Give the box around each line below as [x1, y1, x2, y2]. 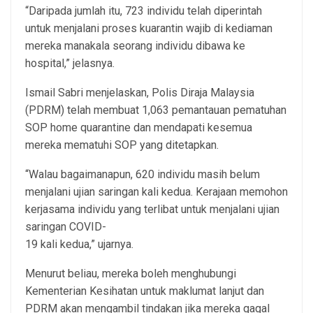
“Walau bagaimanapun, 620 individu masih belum [25, 167, 260, 181]
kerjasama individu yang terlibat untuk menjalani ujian [25, 202, 279, 216]
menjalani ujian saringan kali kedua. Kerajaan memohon [25, 184, 288, 198]
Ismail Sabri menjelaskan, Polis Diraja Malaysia [25, 85, 254, 99]
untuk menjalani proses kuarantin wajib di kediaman [25, 21, 272, 35]
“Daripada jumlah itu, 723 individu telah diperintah [25, 3, 262, 17]
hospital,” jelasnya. [25, 56, 115, 70]
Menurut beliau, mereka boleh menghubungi [25, 266, 236, 280]
